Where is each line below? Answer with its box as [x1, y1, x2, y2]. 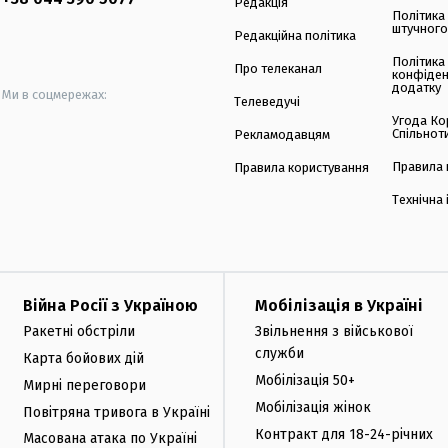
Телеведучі [234, 94, 300, 110]
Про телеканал [234, 61, 322, 77]
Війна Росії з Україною [23, 296, 198, 316]
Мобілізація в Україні [255, 296, 423, 316]
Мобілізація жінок [255, 398, 371, 416]
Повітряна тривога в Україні [23, 403, 210, 421]
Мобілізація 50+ [255, 371, 355, 389]
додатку [392, 80, 442, 96]
